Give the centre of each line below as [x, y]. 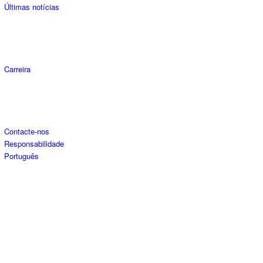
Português [21, 156]
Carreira [17, 69]
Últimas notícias [32, 7]
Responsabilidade [34, 144]
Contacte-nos [27, 131]
